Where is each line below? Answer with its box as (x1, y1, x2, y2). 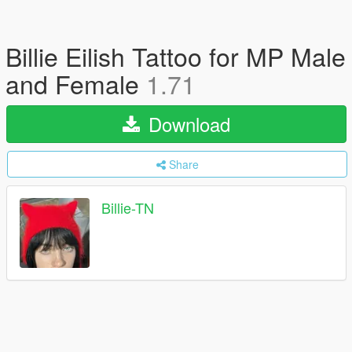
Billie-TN (101, 197, 154, 218)
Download (143, 110, 230, 137)
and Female (5, 65, 146, 101)
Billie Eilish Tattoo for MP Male (5, 38, 346, 74)
